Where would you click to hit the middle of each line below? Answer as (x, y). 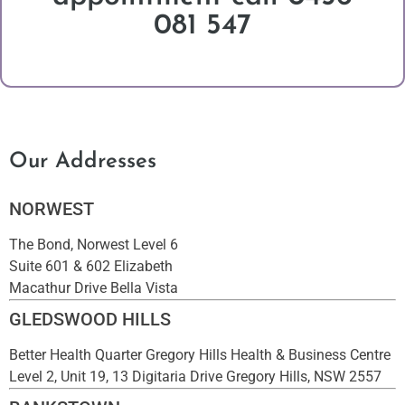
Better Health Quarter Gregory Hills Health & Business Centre (200, 355)
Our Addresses (83, 162)
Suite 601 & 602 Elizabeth (91, 267)
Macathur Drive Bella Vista (94, 288)
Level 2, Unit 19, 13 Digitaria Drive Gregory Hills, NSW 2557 (195, 377)
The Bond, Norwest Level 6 (94, 245)
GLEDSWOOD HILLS (90, 320)
